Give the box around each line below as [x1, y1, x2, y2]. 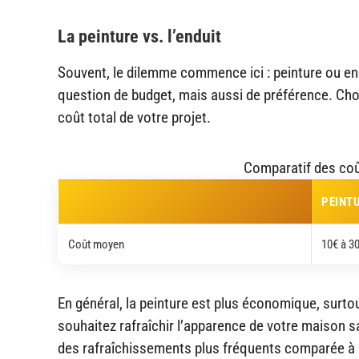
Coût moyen [68, 236, 124, 252]
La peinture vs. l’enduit [58, 25, 221, 46]
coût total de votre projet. [58, 107, 211, 127]
